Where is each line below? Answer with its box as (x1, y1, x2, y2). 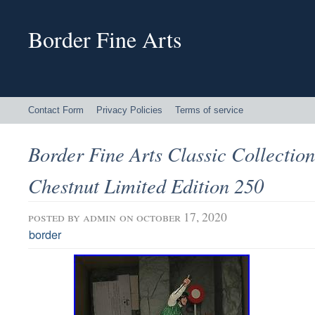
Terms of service (175, 105, 243, 115)
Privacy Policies (96, 105, 162, 115)
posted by (28, 208, 83, 226)
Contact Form (28, 105, 84, 115)
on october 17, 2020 (120, 208, 227, 226)
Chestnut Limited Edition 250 (28, 172, 264, 199)
